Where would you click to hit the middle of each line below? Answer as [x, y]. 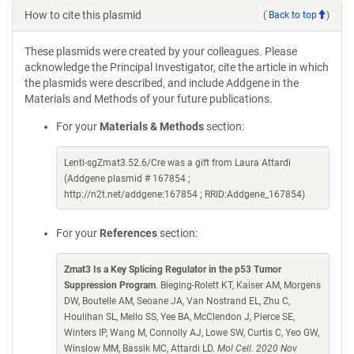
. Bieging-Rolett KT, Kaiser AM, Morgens [238, 285]
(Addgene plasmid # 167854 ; [127, 179]
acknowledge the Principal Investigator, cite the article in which [177, 67]
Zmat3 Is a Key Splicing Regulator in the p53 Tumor [173, 269]
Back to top [293, 15]
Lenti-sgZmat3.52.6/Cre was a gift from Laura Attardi [177, 163]
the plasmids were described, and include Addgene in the [162, 83]
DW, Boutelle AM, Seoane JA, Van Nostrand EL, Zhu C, [177, 301]
